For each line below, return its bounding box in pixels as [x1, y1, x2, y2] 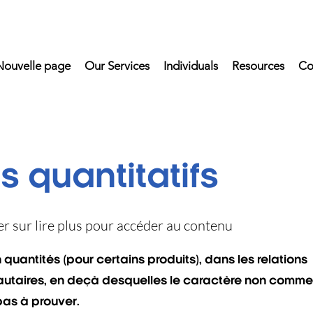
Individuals [163, 59, 218, 73]
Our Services [84, 59, 150, 73]
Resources [231, 59, 284, 73]
